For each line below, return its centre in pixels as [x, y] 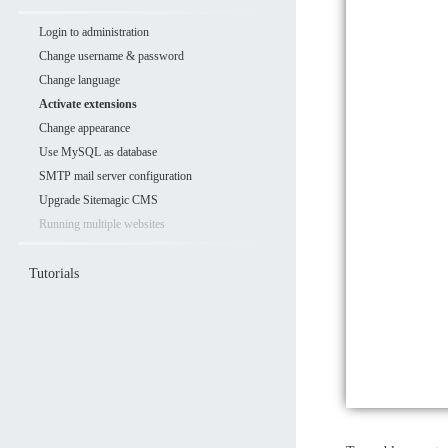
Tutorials [53, 273]
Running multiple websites [102, 224]
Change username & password [112, 56]
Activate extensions [88, 104]
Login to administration [94, 32]
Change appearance [85, 128]
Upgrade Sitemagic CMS [99, 200]
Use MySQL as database [98, 152]
